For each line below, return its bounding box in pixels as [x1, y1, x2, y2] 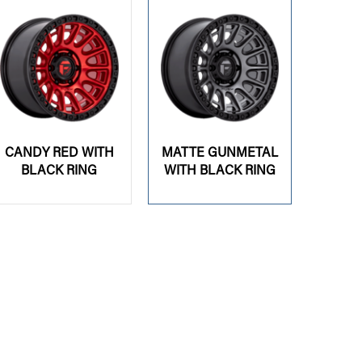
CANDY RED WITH [4, 143, 114, 161]
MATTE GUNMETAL [161, 143, 278, 161]
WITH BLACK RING [163, 161, 276, 179]
